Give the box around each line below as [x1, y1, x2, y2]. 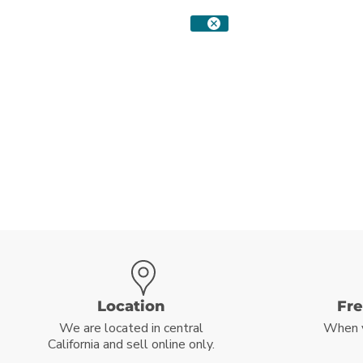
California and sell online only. [47, 335, 215, 353]
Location [96, 297, 165, 315]
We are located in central [58, 318, 203, 337]
